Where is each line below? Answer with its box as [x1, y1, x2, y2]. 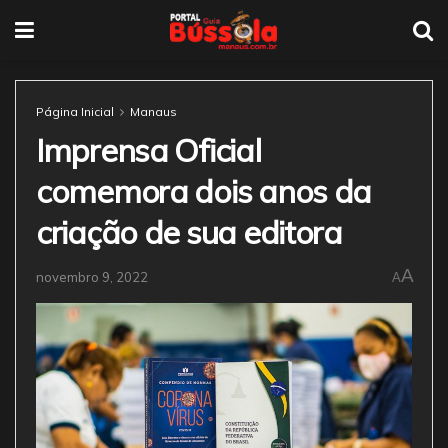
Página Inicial [36, 104, 114, 119]
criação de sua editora [36, 212, 342, 252]
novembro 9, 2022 [36, 268, 148, 285]
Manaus [130, 104, 177, 119]
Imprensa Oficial [36, 130, 261, 170]
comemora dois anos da [36, 171, 372, 211]
